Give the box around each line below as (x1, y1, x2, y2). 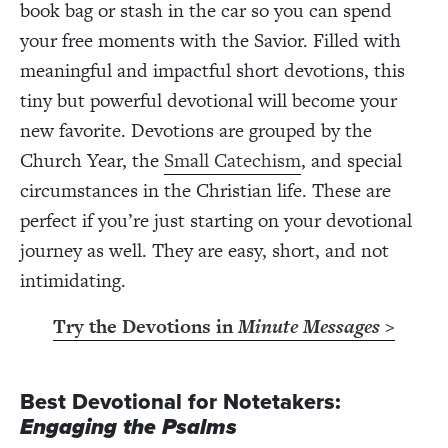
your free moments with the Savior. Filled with (20, 26, 401, 54)
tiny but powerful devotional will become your (20, 86, 397, 114)
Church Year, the (20, 146, 164, 174)
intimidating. (20, 266, 126, 294)
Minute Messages (238, 312, 380, 340)
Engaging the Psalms (20, 410, 237, 443)
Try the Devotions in (53, 312, 238, 340)
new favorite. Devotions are (20, 116, 249, 144)
